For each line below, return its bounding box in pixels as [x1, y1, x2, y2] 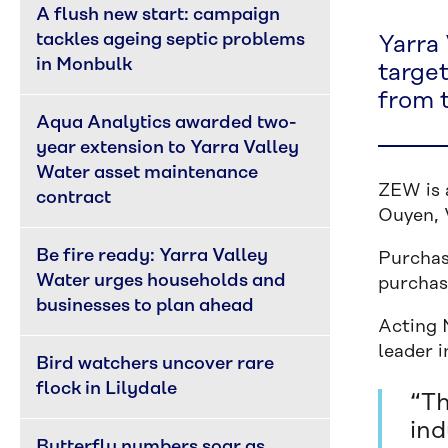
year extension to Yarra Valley [36, 138, 303, 158]
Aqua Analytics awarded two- [36, 113, 297, 133]
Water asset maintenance [36, 163, 262, 183]
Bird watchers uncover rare [36, 354, 278, 374]
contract [36, 188, 111, 208]
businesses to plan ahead [36, 296, 254, 316]
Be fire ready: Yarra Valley [36, 246, 272, 266]
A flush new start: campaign [36, 5, 284, 25]
